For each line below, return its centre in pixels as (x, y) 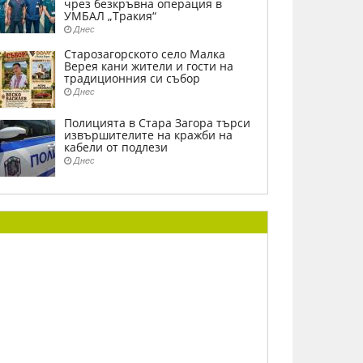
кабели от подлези (116, 147)
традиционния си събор (132, 78)
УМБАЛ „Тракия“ (110, 16)
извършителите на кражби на (148, 135)
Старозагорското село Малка (145, 54)
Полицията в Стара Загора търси (157, 123)
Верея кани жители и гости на (149, 66)
